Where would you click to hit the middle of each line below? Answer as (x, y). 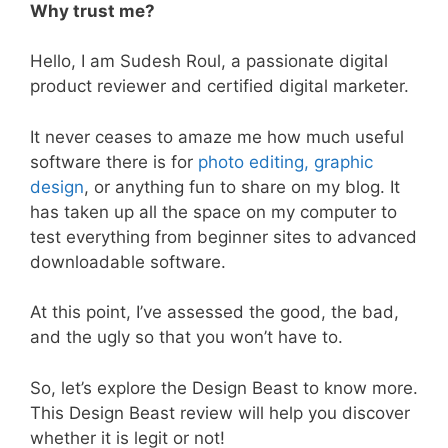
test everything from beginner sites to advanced (223, 236)
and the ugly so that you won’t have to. (186, 337)
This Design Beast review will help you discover (220, 412)
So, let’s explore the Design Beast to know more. (224, 387)
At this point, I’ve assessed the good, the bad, (214, 312)
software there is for (114, 161)
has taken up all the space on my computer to (213, 211)
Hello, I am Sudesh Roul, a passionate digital (209, 61)
